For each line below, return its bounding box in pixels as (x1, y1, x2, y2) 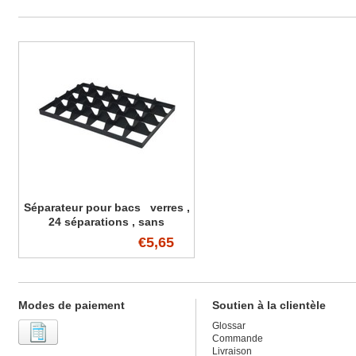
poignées (81, 230, 132, 242)
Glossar (212, 320, 246, 331)
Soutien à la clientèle (212, 299, 326, 311)
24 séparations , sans (48, 215, 164, 228)
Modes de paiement (18, 299, 125, 311)
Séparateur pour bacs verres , (23, 201, 190, 214)
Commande (212, 333, 263, 344)
